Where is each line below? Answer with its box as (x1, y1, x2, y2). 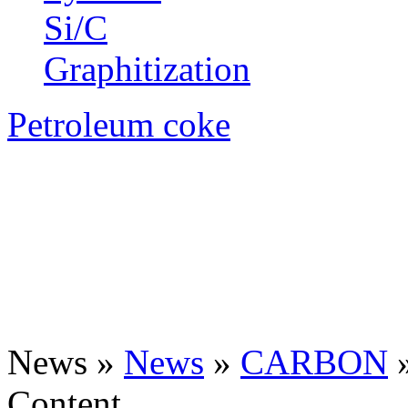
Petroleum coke (7, 105, 230, 144)
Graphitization (44, 49, 250, 88)
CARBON (240, 342, 388, 382)
